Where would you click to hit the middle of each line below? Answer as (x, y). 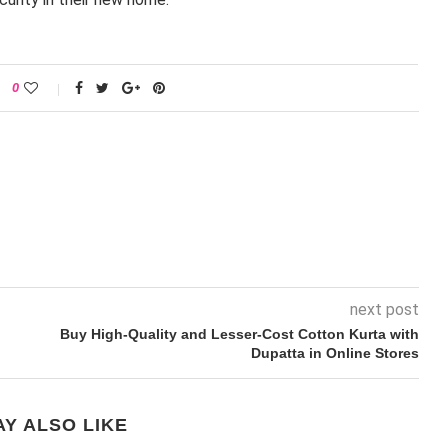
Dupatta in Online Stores (334, 353)
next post (384, 309)
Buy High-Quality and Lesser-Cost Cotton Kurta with (239, 334)
